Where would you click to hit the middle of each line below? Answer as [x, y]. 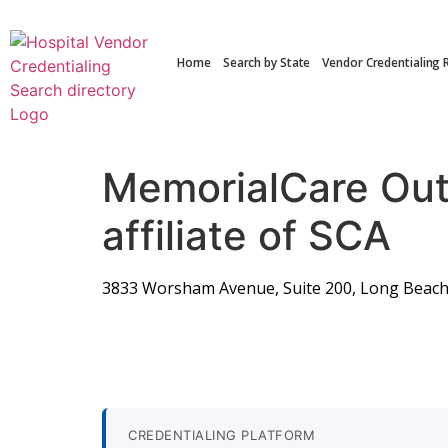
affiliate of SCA [246, 235]
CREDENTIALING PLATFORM [221, 435]
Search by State [266, 62]
